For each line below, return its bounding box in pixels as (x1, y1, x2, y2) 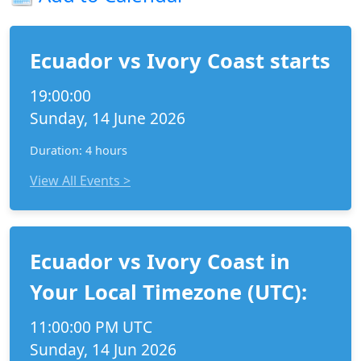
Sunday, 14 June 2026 (30, 107, 185, 129)
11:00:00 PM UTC (30, 316, 152, 338)
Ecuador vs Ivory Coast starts (30, 47, 330, 75)
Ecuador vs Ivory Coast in (30, 247, 290, 276)
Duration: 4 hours (30, 143, 127, 158)
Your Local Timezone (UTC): (30, 278, 307, 306)
